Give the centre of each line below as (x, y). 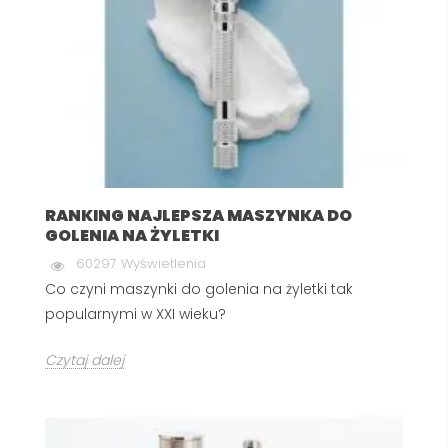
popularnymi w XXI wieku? (135, 314)
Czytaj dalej (84, 360)
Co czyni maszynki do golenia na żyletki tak (199, 289)
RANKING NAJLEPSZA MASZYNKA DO (198, 215)
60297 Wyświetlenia (141, 263)
